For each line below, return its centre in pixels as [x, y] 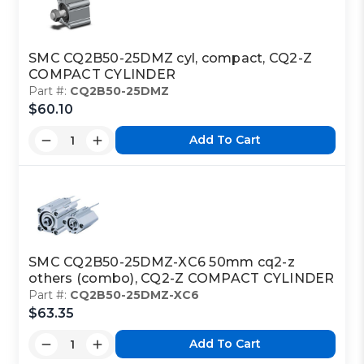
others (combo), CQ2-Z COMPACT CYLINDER [182, 278]
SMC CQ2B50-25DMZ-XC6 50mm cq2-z [162, 262]
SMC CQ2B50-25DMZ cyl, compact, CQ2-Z [171, 58]
